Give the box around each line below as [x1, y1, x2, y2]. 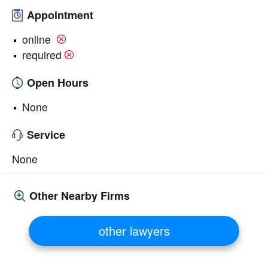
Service [27, 127, 65, 142]
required [22, 47, 62, 62]
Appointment [27, 7, 93, 23]
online [22, 32, 54, 47]
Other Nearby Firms [29, 188, 130, 203]
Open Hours [27, 75, 89, 90]
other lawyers [98, 222, 170, 239]
